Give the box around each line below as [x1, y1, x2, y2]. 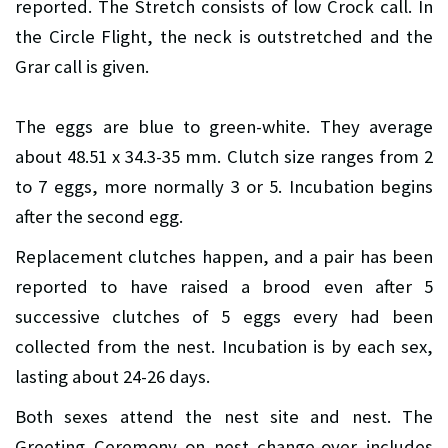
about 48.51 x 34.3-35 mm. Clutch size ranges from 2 [15, 144, 433, 168]
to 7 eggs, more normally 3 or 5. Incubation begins [15, 174, 433, 198]
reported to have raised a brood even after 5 [15, 274, 433, 298]
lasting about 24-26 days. [15, 364, 210, 388]
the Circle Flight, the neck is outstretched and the [15, 24, 433, 48]
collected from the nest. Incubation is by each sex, [15, 334, 433, 358]
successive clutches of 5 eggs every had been [15, 304, 433, 328]
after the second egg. [15, 204, 183, 228]
